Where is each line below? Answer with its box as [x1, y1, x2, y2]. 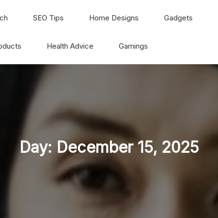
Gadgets [164, 13, 193, 22]
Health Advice [47, 41, 93, 51]
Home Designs [89, 13, 139, 22]
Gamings [119, 41, 148, 51]
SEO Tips [33, 13, 64, 22]
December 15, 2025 [56, 138, 199, 157]
